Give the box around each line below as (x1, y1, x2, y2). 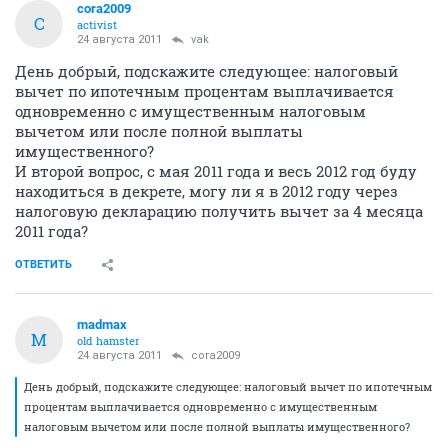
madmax (77, 316, 127, 332)
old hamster (77, 332, 140, 348)
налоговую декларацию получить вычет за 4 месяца (15, 200, 423, 221)
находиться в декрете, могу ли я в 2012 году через (15, 180, 398, 201)
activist (77, 16, 117, 32)
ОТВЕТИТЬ (15, 257, 72, 271)
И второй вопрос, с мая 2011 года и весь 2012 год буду (15, 160, 417, 181)
